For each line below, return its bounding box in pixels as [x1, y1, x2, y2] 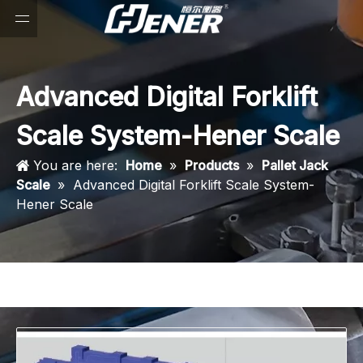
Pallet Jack [262, 157, 328, 173]
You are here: [29, 157, 122, 173]
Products [185, 157, 239, 173]
